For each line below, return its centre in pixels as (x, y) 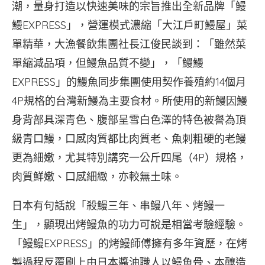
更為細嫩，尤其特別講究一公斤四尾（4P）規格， (130, 157)
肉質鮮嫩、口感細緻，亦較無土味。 (97, 176)
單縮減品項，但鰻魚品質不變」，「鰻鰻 (108, 63)
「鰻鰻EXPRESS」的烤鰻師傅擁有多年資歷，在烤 (130, 243)
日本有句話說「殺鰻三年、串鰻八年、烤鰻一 (118, 205)
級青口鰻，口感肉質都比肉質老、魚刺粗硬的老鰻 (129, 138)
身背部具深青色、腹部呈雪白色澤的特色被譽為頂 (129, 119)
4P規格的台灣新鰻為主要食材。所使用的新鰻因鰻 (130, 101)
